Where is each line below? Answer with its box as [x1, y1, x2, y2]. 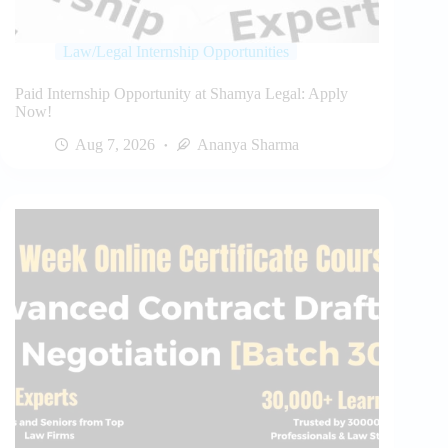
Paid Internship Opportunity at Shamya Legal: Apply [15, 84, 348, 102]
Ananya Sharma [197, 135, 299, 153]
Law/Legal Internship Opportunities [63, 42, 289, 60]
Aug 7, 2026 [75, 135, 155, 153]
